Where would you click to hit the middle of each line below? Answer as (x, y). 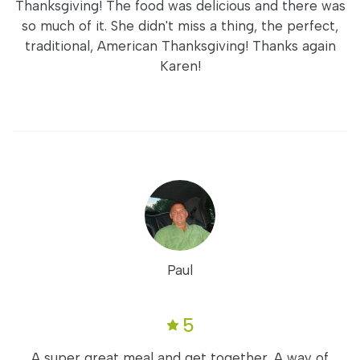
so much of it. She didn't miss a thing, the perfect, (180, 26)
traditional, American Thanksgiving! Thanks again (180, 46)
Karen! (180, 66)
